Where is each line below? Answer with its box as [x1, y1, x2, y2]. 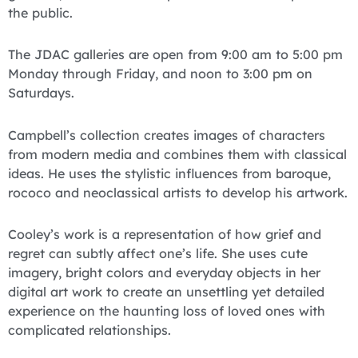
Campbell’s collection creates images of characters [8, 126, 325, 143]
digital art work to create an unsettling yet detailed [8, 283, 324, 300]
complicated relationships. [8, 321, 171, 338]
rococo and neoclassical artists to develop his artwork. [8, 184, 348, 201]
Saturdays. [8, 85, 74, 101]
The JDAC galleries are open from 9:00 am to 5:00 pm [8, 46, 343, 63]
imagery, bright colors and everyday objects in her [8, 264, 320, 280]
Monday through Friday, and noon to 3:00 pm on [8, 66, 312, 82]
